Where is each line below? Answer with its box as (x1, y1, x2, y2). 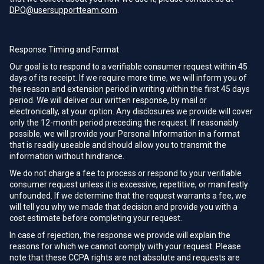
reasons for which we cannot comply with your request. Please (9, 242, 241, 251)
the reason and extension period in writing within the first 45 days (9, 84, 250, 94)
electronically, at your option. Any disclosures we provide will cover (9, 107, 253, 116)
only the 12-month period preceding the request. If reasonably (9, 118, 239, 127)
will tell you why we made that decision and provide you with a (9, 202, 237, 212)
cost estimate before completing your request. (9, 213, 182, 223)
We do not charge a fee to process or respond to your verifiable (9, 169, 242, 178)
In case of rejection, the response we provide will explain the (9, 230, 230, 240)
